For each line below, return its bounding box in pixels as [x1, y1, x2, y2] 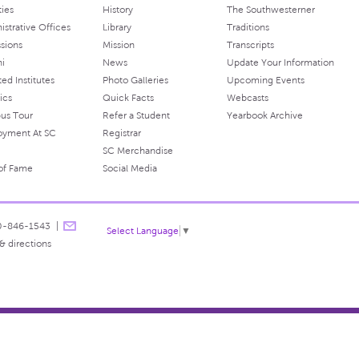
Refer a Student [102, 110, 170, 122]
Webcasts [226, 92, 268, 104]
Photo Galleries [102, 75, 168, 87]
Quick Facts [102, 92, 154, 104]
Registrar [102, 127, 141, 139]
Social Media [102, 163, 157, 175]
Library [102, 22, 131, 34]
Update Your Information [226, 57, 334, 69]
